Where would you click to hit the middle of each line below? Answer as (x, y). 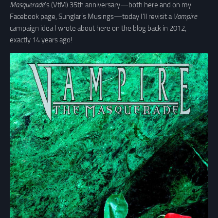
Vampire (185, 16)
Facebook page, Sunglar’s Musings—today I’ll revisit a (91, 16)
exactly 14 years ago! (41, 40)
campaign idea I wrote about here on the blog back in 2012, (98, 28)
